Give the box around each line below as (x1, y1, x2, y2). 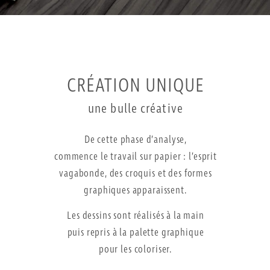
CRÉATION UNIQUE (67, 73, 204, 99)
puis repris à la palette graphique (67, 226, 204, 240)
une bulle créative (88, 99, 183, 118)
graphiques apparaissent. (84, 184, 187, 198)
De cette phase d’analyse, (84, 133, 187, 148)
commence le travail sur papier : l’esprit (54, 150, 217, 165)
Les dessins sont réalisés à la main (67, 209, 204, 224)
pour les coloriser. (98, 243, 173, 257)
